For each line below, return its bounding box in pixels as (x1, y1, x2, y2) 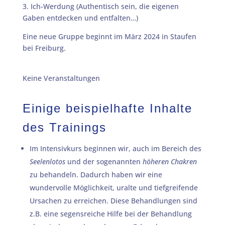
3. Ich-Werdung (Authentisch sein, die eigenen (22, 2, 179, 11)
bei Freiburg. (22, 43, 68, 53)
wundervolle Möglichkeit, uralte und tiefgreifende (29, 183, 198, 192)
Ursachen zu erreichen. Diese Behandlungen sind (29, 196, 197, 205)
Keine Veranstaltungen (22, 73, 100, 83)
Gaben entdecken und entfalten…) (22, 13, 138, 23)
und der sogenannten (65, 157, 143, 166)
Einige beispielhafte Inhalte (22, 101, 192, 115)
